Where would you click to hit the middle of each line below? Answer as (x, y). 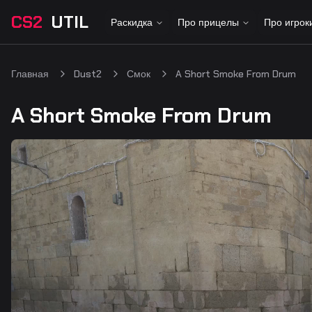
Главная (30, 74)
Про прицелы (208, 22)
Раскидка (132, 22)
